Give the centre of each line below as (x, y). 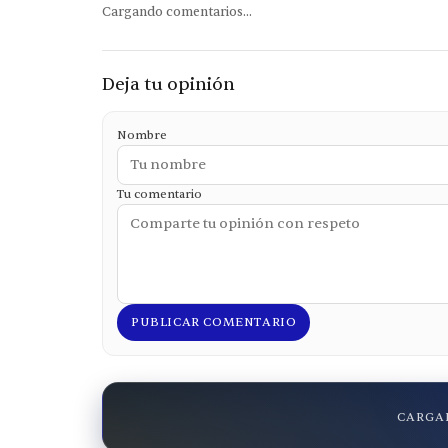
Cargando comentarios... (177, 11)
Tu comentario (159, 193)
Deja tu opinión (168, 84)
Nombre (142, 134)
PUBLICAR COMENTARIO (214, 321)
